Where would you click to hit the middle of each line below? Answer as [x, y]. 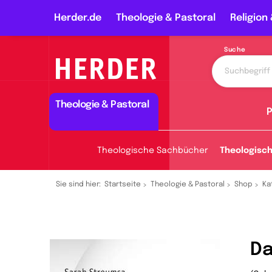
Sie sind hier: [78, 185]
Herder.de [78, 18]
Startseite [123, 185]
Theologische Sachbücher [153, 151]
